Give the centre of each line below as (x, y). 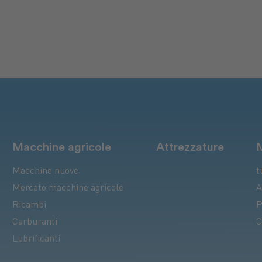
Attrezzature (190, 148)
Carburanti (35, 223)
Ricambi (29, 206)
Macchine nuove (45, 172)
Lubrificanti (36, 240)
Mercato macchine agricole (68, 189)
